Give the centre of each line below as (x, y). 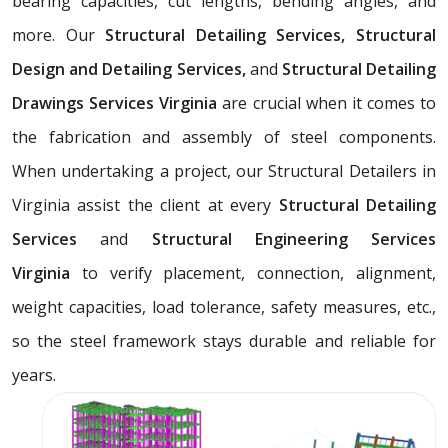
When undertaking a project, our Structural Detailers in (224, 170)
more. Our (59, 34)
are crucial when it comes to (326, 102)
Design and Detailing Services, (131, 68)
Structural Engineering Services (293, 238)
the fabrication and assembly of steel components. (224, 136)
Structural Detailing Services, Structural (271, 34)
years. (34, 374)
